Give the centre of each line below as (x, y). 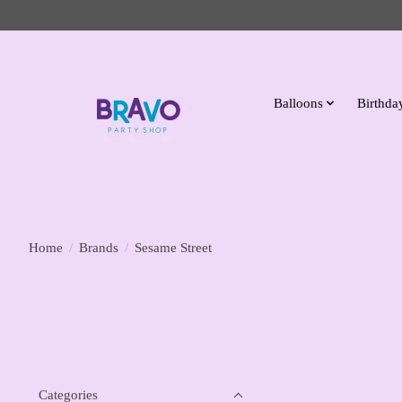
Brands (98, 247)
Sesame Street (173, 247)
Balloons (298, 102)
